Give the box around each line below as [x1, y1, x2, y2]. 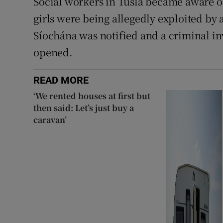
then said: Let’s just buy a [33, 102, 134, 114]
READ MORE [33, 75, 89, 86]
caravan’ [33, 114, 67, 126]
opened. [33, 45, 73, 60]
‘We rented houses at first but [33, 90, 151, 102]
